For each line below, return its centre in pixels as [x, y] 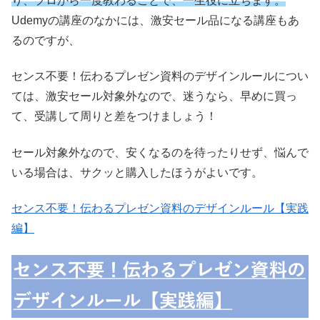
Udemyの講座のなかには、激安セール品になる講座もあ [155, 20]
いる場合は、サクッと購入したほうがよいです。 [137, 172]
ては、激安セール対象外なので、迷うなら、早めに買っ [154, 96]
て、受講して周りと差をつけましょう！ [114, 116]
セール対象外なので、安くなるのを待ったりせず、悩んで [160, 152]
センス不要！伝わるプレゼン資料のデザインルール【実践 [160, 209]
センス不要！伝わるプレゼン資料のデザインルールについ [160, 76]
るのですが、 [46, 40]
